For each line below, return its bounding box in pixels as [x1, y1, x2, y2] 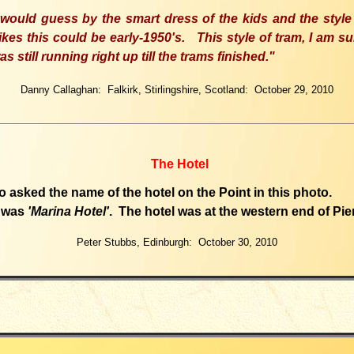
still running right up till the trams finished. [14, 50, 269, 63]
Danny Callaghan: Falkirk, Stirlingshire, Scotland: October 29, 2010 [21, 84, 333, 96]
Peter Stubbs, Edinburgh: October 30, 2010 [77, 236, 277, 248]
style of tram [223, 31, 302, 44]
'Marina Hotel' [28, 205, 109, 218]
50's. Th [157, 31, 213, 44]
